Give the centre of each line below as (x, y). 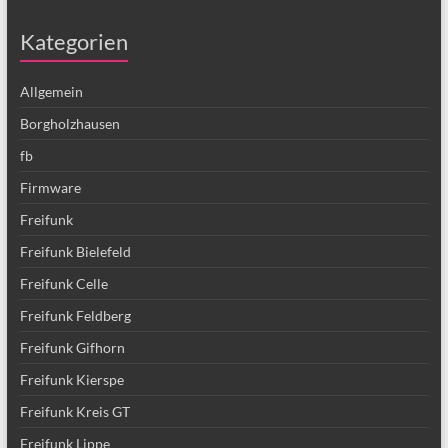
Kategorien (73, 41)
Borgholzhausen (69, 123)
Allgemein (51, 91)
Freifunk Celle (63, 283)
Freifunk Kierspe (71, 379)
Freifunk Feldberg (75, 315)
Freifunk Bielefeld (75, 251)
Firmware (50, 187)
